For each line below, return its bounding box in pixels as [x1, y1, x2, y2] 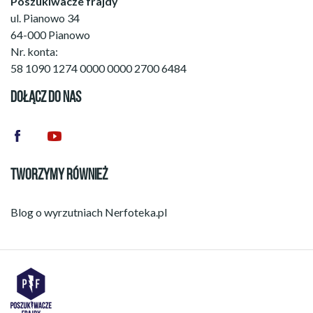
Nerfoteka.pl [105, 205, 167, 219]
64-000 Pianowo [10, 28, 90, 41]
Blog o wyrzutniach [10, 205, 105, 219]
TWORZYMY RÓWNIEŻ [10, 168, 108, 184]
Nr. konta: [10, 45, 58, 58]
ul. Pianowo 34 [10, 11, 80, 24]
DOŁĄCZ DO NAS [10, 90, 81, 106]
